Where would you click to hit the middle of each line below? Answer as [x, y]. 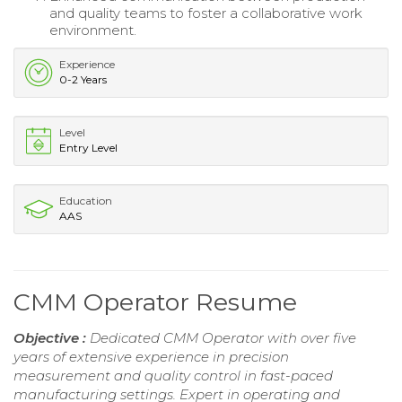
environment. [93, 31]
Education [86, 201]
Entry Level [88, 148]
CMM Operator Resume [155, 302]
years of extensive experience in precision [151, 357]
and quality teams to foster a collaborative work [206, 13]
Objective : [52, 338]
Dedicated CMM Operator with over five [223, 338]
